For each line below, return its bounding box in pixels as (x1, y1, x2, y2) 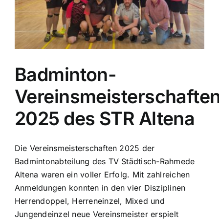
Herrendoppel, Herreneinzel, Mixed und (15, 196, 165, 206)
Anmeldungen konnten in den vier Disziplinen (15, 182, 186, 193)
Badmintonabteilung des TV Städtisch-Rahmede (15, 156, 195, 166)
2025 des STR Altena (15, 107, 195, 130)
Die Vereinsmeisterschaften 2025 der (15, 143, 155, 153)
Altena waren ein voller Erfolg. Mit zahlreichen (15, 169, 190, 179)
